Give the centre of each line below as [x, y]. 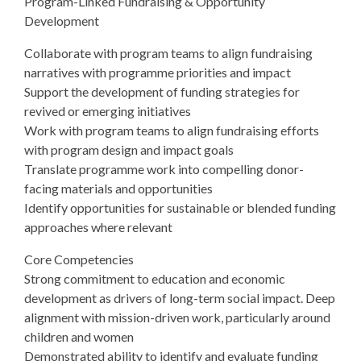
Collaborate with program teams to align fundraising [168, 53]
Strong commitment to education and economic [155, 278]
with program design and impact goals [129, 149]
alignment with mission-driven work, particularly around [177, 317]
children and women [79, 336]
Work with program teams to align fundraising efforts [172, 130]
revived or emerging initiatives [108, 111]
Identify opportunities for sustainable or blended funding [180, 207]
